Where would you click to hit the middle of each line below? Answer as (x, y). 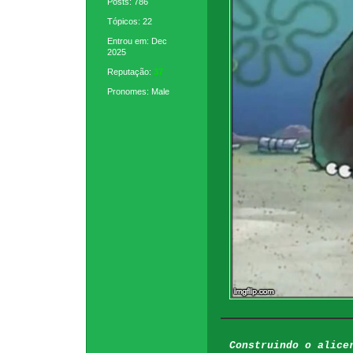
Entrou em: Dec (137, 41)
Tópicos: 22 (130, 22)
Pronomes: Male (139, 92)
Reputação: (131, 72)
